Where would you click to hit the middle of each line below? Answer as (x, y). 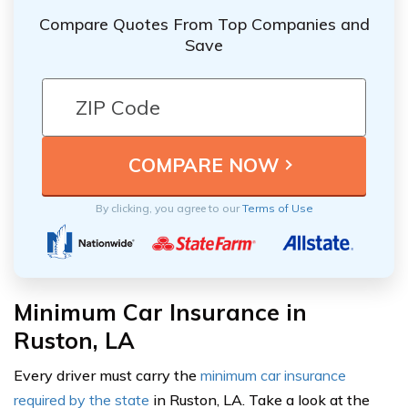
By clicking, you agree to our (168, 208)
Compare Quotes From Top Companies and (204, 24)
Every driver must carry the (107, 375)
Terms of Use (277, 208)
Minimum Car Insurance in (160, 311)
